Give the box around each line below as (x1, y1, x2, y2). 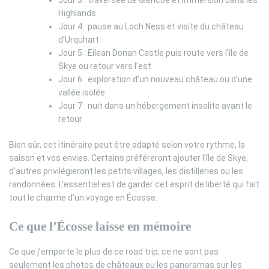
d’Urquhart (58, 34, 99, 44)
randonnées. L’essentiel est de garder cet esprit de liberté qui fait (9, 179, 259, 189)
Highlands (58, 8, 96, 18)
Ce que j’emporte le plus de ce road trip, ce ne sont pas (9, 246, 219, 256)
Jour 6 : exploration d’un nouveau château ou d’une (58, 74, 252, 84)
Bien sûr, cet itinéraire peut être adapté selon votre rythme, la (9, 139, 245, 150)
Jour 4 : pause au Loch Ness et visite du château (58, 21, 244, 31)
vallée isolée (58, 87, 105, 97)
